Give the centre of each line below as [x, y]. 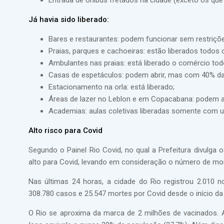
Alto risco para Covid [65, 130]
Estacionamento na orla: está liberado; [111, 87]
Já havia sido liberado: [69, 19]
